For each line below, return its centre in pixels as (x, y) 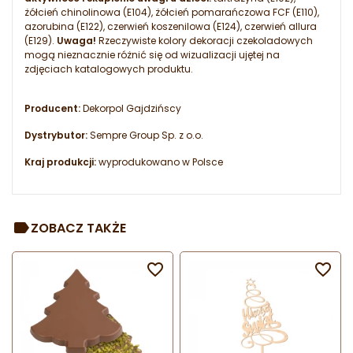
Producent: (52, 109)
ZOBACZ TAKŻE (78, 228)
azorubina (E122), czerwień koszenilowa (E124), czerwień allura (171, 27)
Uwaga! (76, 41)
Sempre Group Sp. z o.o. (145, 136)
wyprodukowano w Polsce (160, 162)
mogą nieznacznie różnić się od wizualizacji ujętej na (152, 55)
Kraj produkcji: (60, 162)
